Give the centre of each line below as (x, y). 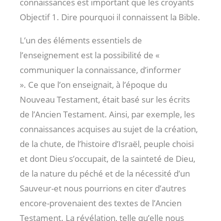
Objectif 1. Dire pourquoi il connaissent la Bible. (110, 17)
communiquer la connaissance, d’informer (100, 70)
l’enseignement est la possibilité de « (90, 55)
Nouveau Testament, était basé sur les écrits (105, 99)
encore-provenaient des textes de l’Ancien (101, 203)
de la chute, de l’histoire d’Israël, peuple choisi (107, 144)
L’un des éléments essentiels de (81, 40)
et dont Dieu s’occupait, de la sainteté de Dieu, (108, 158)
